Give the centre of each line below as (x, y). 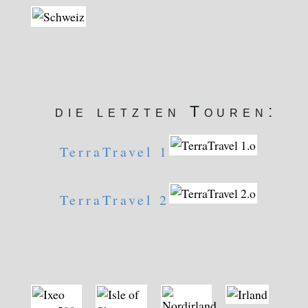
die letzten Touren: (166, 111)
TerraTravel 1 (114, 151)
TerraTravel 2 (114, 199)
